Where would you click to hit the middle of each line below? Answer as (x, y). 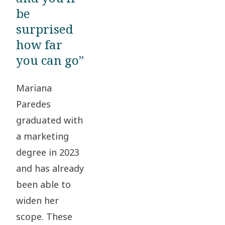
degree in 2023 (48, 152)
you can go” (50, 60)
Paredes (33, 104)
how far (39, 45)
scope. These (44, 217)
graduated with (49, 120)
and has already (50, 168)
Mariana (34, 88)
